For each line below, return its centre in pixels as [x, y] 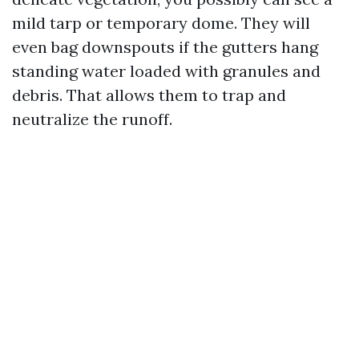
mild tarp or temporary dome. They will [161, 23]
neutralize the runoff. [92, 119]
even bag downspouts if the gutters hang [165, 47]
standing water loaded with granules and [166, 71]
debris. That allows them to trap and [149, 95]
